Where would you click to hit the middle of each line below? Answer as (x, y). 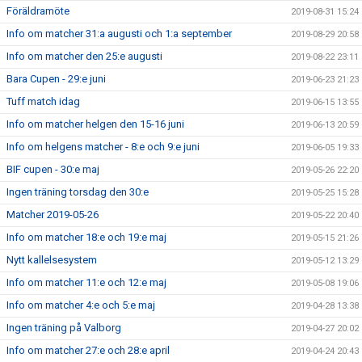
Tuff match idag (43, 101)
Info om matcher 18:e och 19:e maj (86, 237)
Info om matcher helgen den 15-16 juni (95, 124)
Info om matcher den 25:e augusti (84, 56)
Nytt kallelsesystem (52, 260)
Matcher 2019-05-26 (53, 215)
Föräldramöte (38, 11)
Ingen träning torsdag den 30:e (78, 192)
